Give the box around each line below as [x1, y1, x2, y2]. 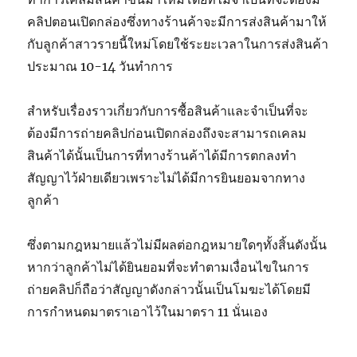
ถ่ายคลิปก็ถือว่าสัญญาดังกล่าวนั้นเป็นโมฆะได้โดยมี [27, 280, 312, 297]
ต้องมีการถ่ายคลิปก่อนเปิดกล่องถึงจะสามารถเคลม [27, 124, 308, 141]
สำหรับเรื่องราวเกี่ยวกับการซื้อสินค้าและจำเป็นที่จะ [27, 102, 309, 119]
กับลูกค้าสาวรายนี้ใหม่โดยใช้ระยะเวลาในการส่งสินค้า [27, 35, 329, 52]
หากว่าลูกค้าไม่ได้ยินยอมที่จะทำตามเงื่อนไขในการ [27, 258, 310, 275]
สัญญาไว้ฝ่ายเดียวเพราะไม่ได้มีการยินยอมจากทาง [27, 169, 306, 186]
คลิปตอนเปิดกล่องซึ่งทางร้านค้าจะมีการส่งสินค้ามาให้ [27, 13, 328, 29]
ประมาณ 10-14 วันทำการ [27, 57, 177, 74]
